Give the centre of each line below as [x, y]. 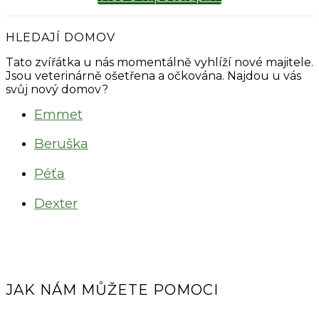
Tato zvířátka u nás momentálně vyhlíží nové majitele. [159, 62]
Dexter [56, 203]
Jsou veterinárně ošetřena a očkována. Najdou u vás [153, 75]
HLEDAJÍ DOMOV [61, 37]
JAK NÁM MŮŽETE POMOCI [112, 290]
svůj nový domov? [57, 89]
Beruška [61, 144]
